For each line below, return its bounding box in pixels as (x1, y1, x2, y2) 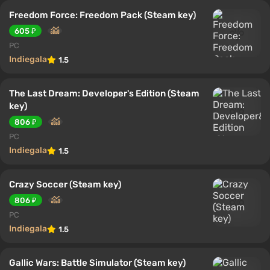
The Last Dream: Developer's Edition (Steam (9, 87, 199, 99)
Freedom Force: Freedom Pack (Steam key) (9, 9, 196, 20)
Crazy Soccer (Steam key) (9, 178, 121, 190)
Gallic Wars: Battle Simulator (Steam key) (9, 257, 186, 268)
